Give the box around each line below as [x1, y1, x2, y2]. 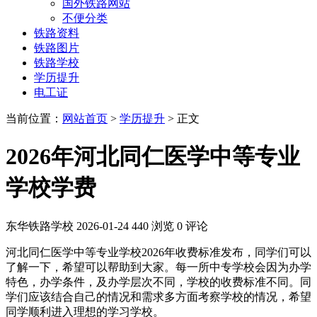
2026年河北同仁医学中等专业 [6, 144, 300, 170]
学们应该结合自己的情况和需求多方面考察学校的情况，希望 [6, 290, 311, 303]
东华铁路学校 [6, 219, 74, 232]
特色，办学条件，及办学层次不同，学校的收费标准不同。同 [6, 275, 311, 288]
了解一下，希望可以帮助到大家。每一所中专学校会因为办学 [6, 260, 311, 273]
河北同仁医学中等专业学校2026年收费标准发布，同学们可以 [6, 246, 311, 258]
